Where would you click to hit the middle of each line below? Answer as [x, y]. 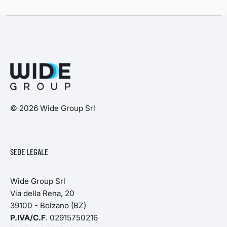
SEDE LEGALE [29, 151]
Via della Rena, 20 [42, 193]
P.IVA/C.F [28, 217]
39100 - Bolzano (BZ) [48, 205]
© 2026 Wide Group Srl [53, 108]
